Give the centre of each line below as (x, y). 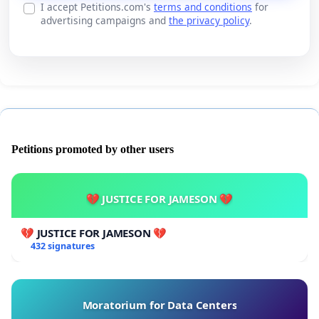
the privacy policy (209, 21)
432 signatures (62, 246)
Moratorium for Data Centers (159, 305)
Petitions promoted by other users (93, 150)
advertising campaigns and (105, 21)
